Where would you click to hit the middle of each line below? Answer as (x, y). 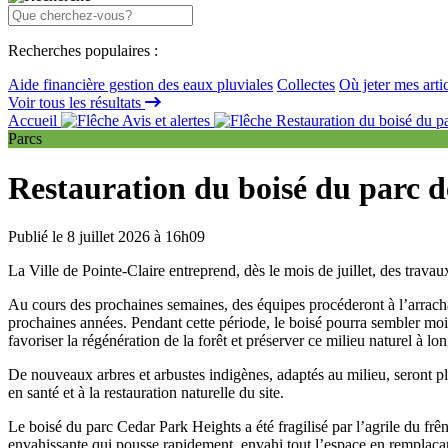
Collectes (306, 85)
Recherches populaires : (83, 51)
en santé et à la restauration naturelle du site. (146, 392)
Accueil (34, 121)
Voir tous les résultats (76, 103)
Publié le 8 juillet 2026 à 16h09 (106, 236)
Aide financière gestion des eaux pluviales (140, 85)
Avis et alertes (166, 121)
